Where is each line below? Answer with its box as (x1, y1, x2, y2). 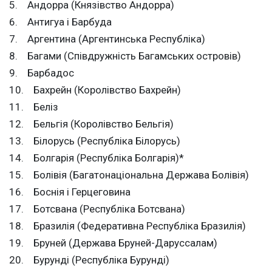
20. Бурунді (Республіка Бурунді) (9, 254, 169, 267)
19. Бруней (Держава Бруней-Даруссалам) (9, 237, 217, 250)
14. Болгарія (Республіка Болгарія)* (9, 152, 184, 165)
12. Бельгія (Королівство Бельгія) (9, 118, 174, 131)
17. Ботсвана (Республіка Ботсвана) (9, 203, 185, 216)
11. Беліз (9, 101, 58, 114)
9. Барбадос (9, 67, 74, 80)
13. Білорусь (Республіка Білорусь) (9, 135, 180, 148)
